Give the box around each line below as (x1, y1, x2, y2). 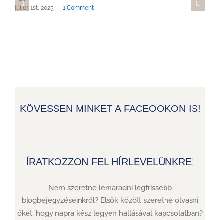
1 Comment (63, 4, 94, 11)
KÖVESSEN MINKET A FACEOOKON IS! (19, 103, 201, 114)
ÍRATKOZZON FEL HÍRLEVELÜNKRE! (26, 156, 194, 167)
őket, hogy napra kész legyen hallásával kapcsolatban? (17, 208, 203, 218)
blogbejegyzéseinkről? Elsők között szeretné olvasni (22, 195, 198, 205)
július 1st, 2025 (15, 4, 54, 11)
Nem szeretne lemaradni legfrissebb (48, 183, 172, 192)
